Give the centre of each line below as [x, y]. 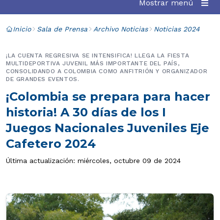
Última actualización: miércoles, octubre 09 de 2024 [93, 161]
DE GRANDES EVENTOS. [43, 79]
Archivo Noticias [121, 29]
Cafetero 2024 [51, 144]
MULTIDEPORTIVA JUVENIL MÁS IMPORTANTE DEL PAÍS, [93, 63]
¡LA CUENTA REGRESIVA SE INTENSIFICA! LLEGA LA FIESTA [98, 55]
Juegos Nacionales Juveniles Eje [108, 128]
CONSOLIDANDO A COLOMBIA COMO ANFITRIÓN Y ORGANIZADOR [107, 71]
